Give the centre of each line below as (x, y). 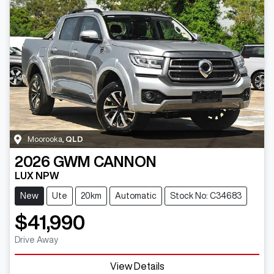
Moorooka (45, 139)
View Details (137, 266)
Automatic (136, 195)
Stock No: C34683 (206, 195)
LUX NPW (37, 175)
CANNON (125, 161)
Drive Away (36, 239)
